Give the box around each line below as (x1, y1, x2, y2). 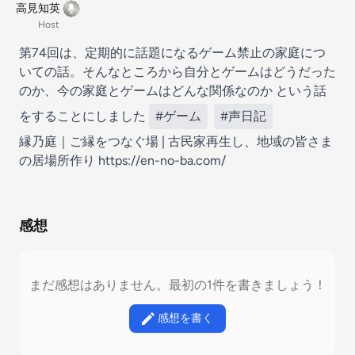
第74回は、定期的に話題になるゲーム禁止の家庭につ (19, 45, 326, 60)
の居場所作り (19, 153, 98, 168)
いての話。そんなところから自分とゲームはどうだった (19, 64, 336, 79)
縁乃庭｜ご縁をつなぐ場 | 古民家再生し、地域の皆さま (19, 134, 333, 149)
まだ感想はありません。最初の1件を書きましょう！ (29, 277, 326, 292)
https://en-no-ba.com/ (98, 153, 226, 168)
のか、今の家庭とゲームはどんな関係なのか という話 (19, 83, 326, 98)
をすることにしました (19, 109, 149, 124)
